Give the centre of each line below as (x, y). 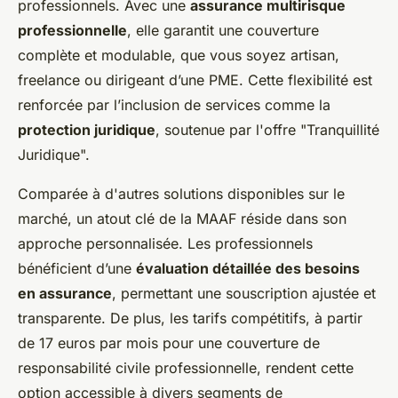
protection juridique (87, 129)
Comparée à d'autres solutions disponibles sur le (181, 193)
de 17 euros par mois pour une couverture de (169, 342)
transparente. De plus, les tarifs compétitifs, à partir (190, 318)
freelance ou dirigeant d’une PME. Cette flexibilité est (195, 80)
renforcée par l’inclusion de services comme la (174, 104)
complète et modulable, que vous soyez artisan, (179, 55)
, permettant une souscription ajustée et (244, 293)
